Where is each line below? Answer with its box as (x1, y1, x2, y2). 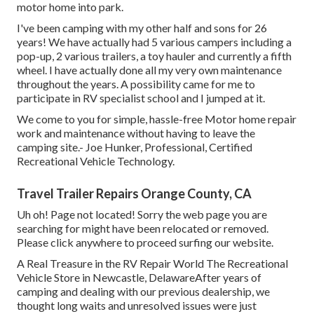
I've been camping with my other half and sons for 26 (17, 21, 267, 35)
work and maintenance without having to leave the (17, 126, 255, 140)
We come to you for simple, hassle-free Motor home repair (17, 112, 296, 126)
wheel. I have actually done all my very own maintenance (17, 63, 282, 77)
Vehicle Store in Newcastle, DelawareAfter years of (17, 271, 261, 285)
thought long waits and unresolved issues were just (17, 299, 257, 313)
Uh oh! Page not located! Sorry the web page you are (17, 207, 267, 221)
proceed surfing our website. (137, 235, 273, 250)
